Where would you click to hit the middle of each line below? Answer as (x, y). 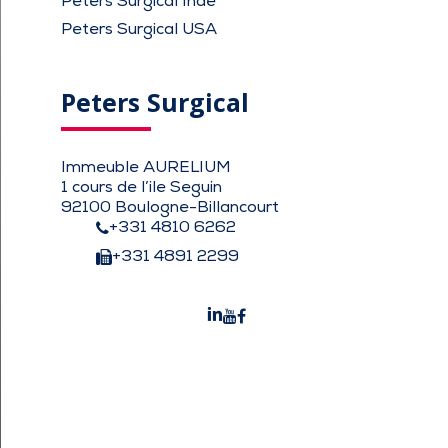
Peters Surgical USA (139, 29)
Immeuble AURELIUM (146, 167)
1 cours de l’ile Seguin (142, 187)
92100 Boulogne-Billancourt (170, 207)
